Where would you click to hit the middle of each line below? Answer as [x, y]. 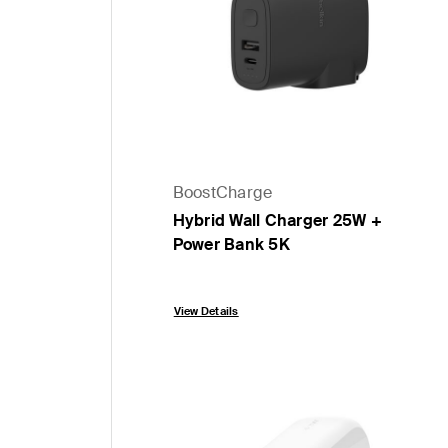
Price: [194, 281]
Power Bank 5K [231, 245]
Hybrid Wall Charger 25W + [277, 221]
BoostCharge [222, 193]
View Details [206, 311]
